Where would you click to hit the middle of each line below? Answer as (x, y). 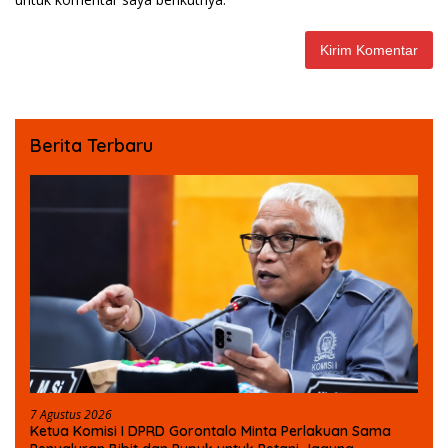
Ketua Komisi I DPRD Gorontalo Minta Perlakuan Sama (210, 430)
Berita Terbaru (91, 145)
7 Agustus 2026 (71, 414)
